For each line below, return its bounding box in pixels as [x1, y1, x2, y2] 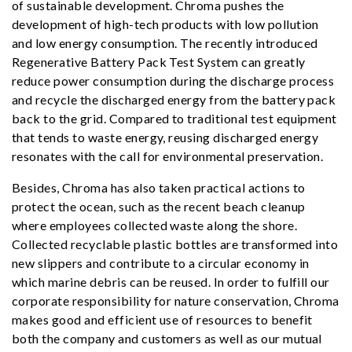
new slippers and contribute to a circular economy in [12, 255, 310, 270]
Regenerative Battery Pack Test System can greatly [12, 54, 306, 69]
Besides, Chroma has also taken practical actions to [12, 180, 306, 195]
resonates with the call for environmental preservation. [12, 148, 324, 163]
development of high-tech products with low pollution [12, 16, 319, 31]
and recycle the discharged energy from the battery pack [12, 92, 336, 107]
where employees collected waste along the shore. [12, 218, 298, 233]
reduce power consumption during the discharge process [12, 73, 335, 88]
